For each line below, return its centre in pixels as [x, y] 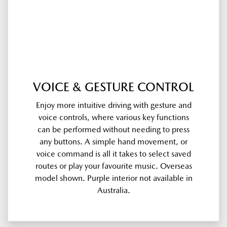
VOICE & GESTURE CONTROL [113, 87]
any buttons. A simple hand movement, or [113, 141]
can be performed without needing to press [113, 129]
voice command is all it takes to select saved [113, 154]
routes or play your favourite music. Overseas [113, 166]
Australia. [113, 190]
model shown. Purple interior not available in [113, 178]
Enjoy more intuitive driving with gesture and [113, 105]
